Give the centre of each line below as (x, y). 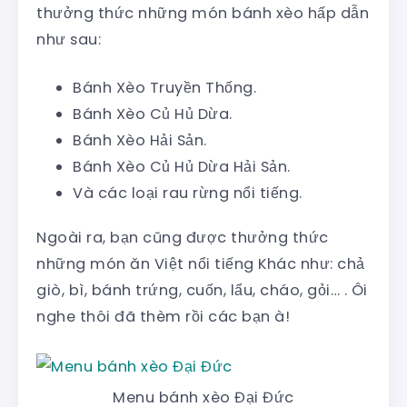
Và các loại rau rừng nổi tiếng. (188, 194)
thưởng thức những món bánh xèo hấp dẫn (203, 14)
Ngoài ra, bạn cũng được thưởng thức (183, 238)
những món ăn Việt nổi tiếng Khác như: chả (201, 264)
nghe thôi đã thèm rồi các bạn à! (163, 317)
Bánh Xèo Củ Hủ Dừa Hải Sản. (182, 167)
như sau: (69, 40)
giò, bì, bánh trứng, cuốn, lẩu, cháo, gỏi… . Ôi (202, 291)
